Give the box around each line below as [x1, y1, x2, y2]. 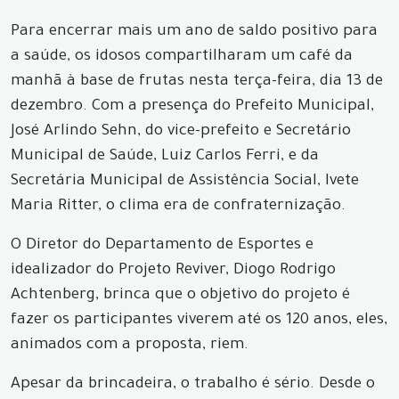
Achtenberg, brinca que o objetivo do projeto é [11, 288, 350, 305]
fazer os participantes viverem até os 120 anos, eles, [11, 313, 387, 330]
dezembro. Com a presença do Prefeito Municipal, [11, 99, 374, 116]
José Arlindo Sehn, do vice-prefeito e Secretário [11, 124, 351, 141]
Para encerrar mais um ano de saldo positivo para [11, 24, 378, 41]
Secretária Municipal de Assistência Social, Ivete [11, 174, 359, 191]
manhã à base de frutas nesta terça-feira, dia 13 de [11, 74, 383, 91]
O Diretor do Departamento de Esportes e [11, 238, 313, 255]
